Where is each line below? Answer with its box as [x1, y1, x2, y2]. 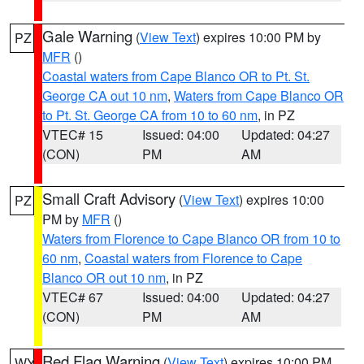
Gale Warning [42, 25, 132, 46]
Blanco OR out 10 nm [42, 268, 166, 287]
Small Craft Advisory [42, 188, 175, 209]
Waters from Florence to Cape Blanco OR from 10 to [42, 229, 340, 248]
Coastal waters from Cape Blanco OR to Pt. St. [42, 67, 310, 85]
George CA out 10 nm [42, 86, 167, 105]
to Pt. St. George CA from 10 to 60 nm [42, 106, 258, 124]
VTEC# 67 [42, 288, 103, 306]
